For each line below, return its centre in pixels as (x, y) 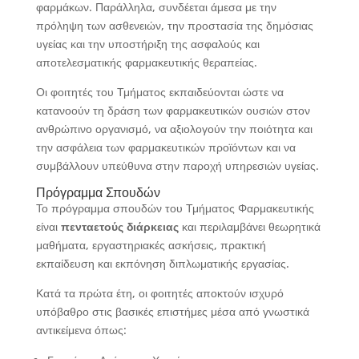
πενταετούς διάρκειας (119, 226)
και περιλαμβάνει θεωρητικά (249, 226)
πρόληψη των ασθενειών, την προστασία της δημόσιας (174, 25)
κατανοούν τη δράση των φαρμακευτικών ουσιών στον (173, 110)
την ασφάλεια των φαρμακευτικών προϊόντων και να (165, 147)
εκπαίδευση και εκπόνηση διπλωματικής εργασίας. (162, 263)
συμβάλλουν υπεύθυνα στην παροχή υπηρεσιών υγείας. (177, 165)
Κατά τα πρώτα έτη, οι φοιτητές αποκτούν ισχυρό (159, 293)
